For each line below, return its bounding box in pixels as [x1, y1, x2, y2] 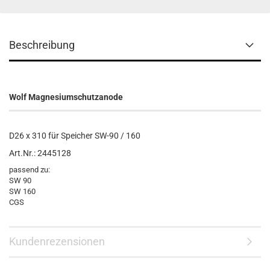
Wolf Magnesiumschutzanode [9, 92, 123, 102]
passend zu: [9, 165, 50, 174]
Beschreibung [9, 39, 75, 51]
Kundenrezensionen [9, 235, 105, 248]
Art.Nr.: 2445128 [9, 148, 71, 158]
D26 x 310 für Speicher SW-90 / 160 [9, 131, 140, 140]
